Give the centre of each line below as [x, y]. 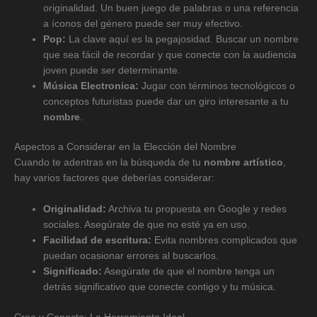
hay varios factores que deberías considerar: [114, 178]
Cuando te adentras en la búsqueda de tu [109, 163]
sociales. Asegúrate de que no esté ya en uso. [147, 225]
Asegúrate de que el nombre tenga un [189, 272]
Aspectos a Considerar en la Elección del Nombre [125, 147]
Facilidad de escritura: [98, 241]
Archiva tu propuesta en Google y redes [197, 209]
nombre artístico [243, 163]
